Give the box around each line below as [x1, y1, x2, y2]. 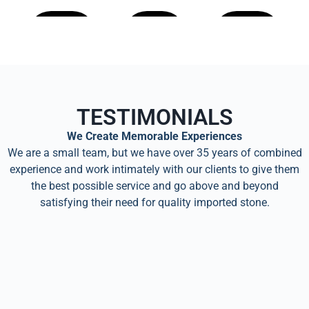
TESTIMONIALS [76, 104, 233, 131]
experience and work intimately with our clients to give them [10, 163, 299, 177]
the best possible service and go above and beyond [30, 179, 279, 193]
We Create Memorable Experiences [67, 130, 242, 143]
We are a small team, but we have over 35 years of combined [7, 146, 302, 160]
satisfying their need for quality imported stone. [39, 196, 270, 210]
